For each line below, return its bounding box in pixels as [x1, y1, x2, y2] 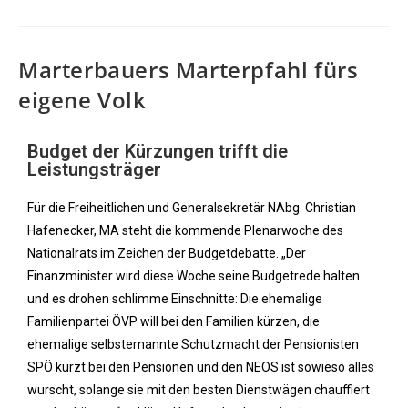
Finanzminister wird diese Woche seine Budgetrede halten [27, 269, 360, 283]
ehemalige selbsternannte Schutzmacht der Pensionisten [27, 337, 359, 352]
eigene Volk [18, 85, 147, 115]
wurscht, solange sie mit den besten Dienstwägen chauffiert [27, 382, 370, 397]
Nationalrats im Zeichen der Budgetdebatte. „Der [27, 246, 306, 260]
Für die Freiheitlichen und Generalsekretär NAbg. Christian [27, 200, 356, 215]
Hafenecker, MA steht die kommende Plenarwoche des [27, 223, 343, 238]
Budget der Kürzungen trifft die [27, 140, 288, 162]
